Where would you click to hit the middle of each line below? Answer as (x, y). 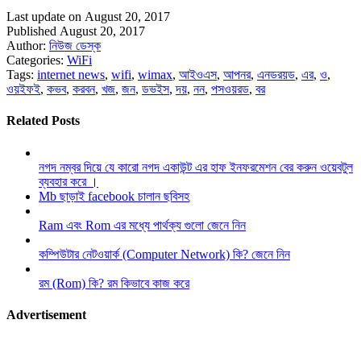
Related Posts (43, 121)
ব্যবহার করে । (68, 181)
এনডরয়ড (276, 75)
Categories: (37, 60)
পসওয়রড (230, 89)
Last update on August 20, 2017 (88, 17)
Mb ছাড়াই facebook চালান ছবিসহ (114, 196)
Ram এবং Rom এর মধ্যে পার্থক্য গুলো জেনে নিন (142, 225)
